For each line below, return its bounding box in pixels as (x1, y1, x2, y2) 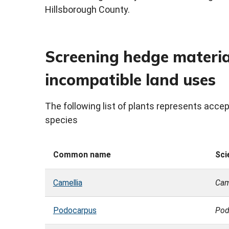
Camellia (53, 178, 82, 188)
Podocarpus (53, 205, 97, 216)
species (45, 114, 78, 126)
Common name (53, 150, 111, 160)
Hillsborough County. (45, 4, 130, 15)
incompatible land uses (45, 70, 216, 90)
